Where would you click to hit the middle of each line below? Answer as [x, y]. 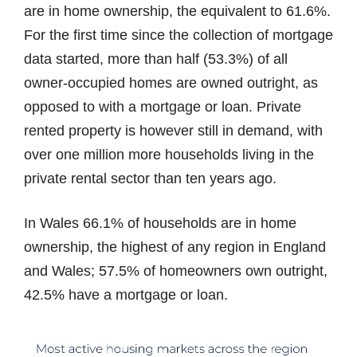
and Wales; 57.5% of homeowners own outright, [176, 271]
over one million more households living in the [169, 155]
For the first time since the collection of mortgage [178, 35]
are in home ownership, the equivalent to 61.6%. [177, 12]
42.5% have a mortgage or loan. [126, 294]
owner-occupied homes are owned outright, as [171, 83]
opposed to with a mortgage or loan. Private [163, 107]
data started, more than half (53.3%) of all [156, 59]
